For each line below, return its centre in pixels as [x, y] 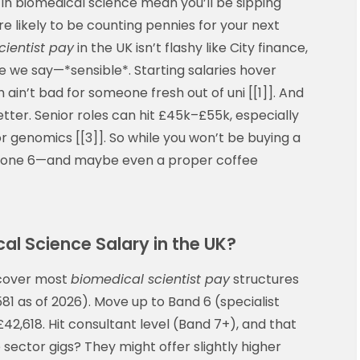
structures [264, 279]
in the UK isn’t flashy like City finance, [191, 47]
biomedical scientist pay [150, 279]
